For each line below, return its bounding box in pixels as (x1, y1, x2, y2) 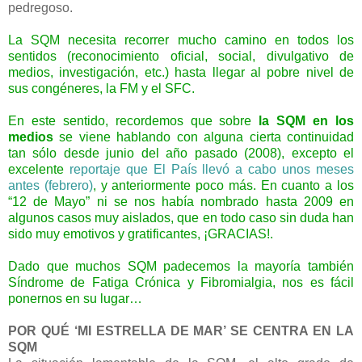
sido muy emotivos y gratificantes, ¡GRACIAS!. (8, 227, 273, 242)
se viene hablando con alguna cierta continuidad (53, 130, 354, 145)
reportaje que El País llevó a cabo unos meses (69, 162, 355, 177)
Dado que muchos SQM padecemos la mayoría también (8, 259, 354, 274)
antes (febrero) (8, 179, 93, 193)
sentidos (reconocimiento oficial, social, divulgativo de (8, 49, 354, 64)
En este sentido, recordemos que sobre (8, 114, 259, 128)
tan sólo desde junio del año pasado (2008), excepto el (8, 146, 354, 161)
